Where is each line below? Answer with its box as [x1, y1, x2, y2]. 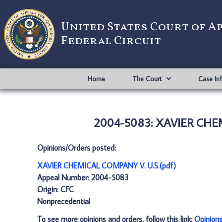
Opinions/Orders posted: [37, 143, 116, 153]
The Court [132, 74, 162, 83]
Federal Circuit [61, 33, 161, 50]
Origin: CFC [37, 184, 74, 194]
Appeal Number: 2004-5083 [37, 172, 129, 182]
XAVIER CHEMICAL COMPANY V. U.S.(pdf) [37, 161, 176, 170]
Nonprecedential [37, 196, 90, 206]
